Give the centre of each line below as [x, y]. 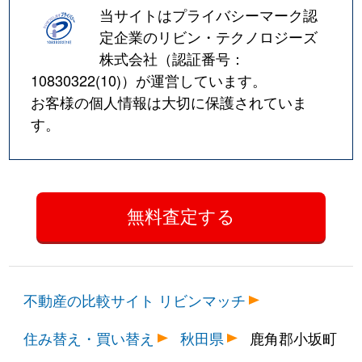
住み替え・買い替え [89, 338]
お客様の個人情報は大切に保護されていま [169, 101]
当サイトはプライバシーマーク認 [209, 14]
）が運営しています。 [194, 80]
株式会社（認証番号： [173, 58]
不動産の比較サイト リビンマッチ [135, 300]
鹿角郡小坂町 [294, 338]
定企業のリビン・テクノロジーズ [209, 36]
